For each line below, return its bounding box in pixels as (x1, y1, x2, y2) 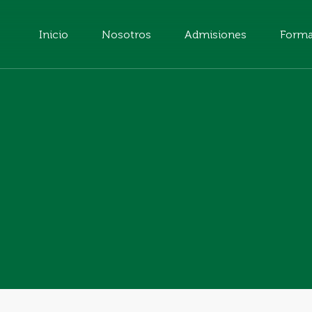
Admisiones (184, 28, 247, 41)
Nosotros (101, 28, 151, 41)
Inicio (38, 28, 68, 41)
